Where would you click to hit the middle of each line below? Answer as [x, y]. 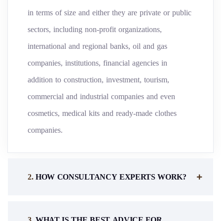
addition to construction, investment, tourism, [98, 80]
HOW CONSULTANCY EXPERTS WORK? [110, 177]
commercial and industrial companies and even [101, 97]
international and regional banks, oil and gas [97, 46]
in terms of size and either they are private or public [110, 13]
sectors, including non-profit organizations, [95, 30]
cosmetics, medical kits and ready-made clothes [102, 113]
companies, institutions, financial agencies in [97, 63]
